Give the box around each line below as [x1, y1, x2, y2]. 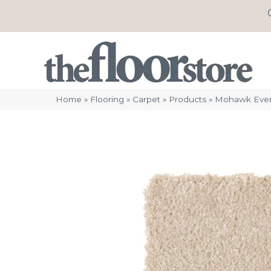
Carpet [132, 94, 160, 104]
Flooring [90, 94, 124, 104]
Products [169, 94, 206, 104]
